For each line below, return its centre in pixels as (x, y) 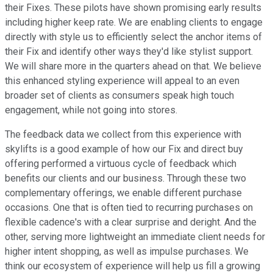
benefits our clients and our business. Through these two (126, 179)
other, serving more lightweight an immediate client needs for (135, 237)
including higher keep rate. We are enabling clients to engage (134, 23)
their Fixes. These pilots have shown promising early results (133, 8)
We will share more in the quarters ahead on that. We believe (133, 66)
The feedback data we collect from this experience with (123, 135)
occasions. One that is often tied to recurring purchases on (129, 208)
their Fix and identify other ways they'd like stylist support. (129, 52)
